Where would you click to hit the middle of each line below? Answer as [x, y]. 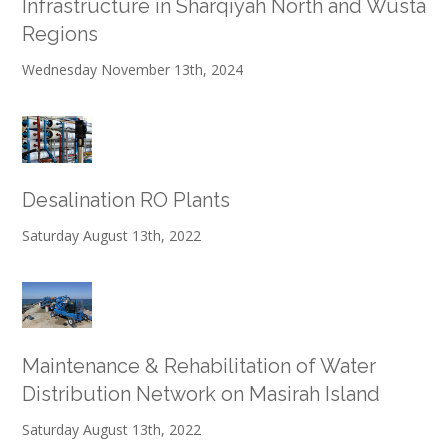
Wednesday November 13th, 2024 [132, 69]
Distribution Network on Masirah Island [201, 393]
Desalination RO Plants [126, 199]
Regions [60, 33]
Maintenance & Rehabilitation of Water [199, 365]
